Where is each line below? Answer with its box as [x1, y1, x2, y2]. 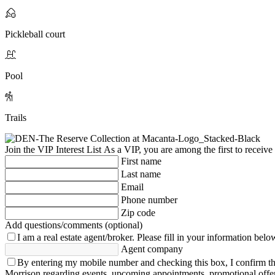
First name [121, 155, 161, 166]
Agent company [121, 243, 183, 254]
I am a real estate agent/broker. [17, 231, 134, 242]
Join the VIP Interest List [5, 144, 101, 155]
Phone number [121, 194, 177, 205]
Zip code [121, 207, 155, 218]
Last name [121, 168, 161, 179]
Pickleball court [5, 28, 65, 39]
